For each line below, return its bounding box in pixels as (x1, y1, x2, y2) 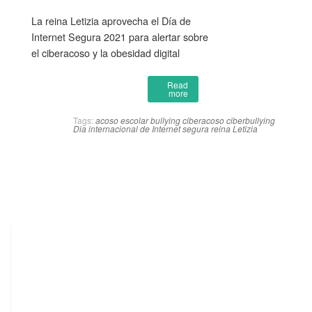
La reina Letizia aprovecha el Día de (31, 13, 191, 28)
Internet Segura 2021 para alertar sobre (31, 29, 208, 44)
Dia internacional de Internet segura (73, 122, 209, 134)
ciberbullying (226, 114, 275, 126)
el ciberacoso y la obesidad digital (31, 45, 180, 60)
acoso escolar (95, 114, 148, 126)
